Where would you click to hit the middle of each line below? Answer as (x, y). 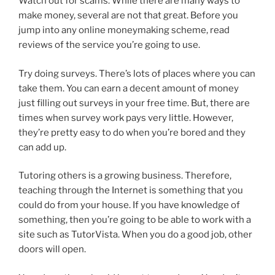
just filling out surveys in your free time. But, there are (134, 103)
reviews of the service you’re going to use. (109, 45)
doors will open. (52, 250)
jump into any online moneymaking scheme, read (124, 30)
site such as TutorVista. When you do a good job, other (135, 235)
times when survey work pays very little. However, (126, 118)
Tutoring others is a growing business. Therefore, (125, 176)
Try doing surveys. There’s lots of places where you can (137, 73)
